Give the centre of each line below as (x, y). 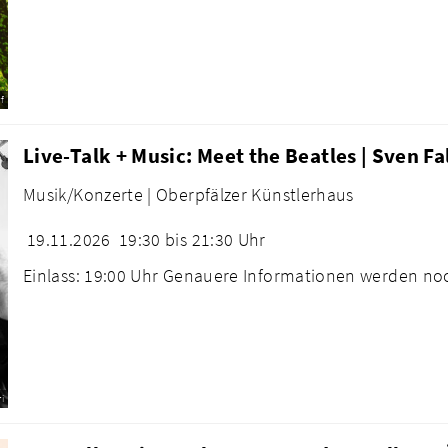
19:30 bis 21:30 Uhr (192, 240)
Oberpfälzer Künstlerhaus (255, 195)
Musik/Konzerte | (87, 195)
